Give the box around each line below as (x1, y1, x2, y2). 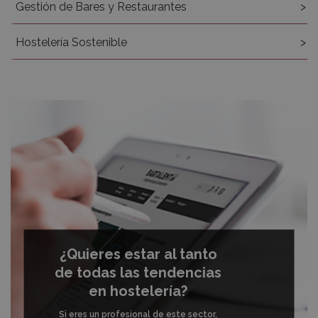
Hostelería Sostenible (16, 35, 127, 49)
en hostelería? (89, 282, 188, 300)
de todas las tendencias (55, 263, 222, 281)
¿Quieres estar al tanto (59, 245, 217, 263)
